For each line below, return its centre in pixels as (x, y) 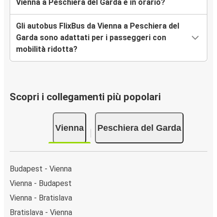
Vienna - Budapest (41, 183)
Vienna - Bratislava (41, 198)
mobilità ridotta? (47, 49)
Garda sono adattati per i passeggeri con (91, 38)
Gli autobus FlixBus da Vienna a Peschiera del (98, 26)
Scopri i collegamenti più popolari (85, 97)
